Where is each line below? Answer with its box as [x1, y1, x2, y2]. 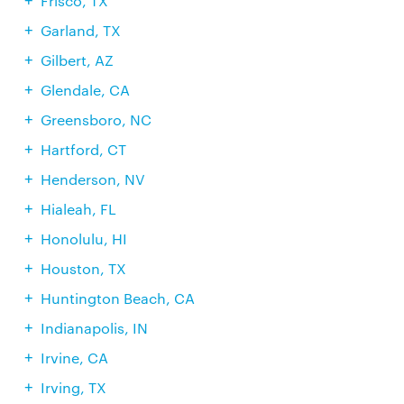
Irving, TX [40, 378, 106, 397]
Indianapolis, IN [40, 318, 148, 337]
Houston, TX [40, 259, 126, 278]
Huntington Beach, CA [40, 289, 195, 308]
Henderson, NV [40, 170, 145, 188]
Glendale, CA [40, 80, 130, 99]
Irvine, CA [40, 348, 108, 367]
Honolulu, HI [40, 229, 127, 248]
